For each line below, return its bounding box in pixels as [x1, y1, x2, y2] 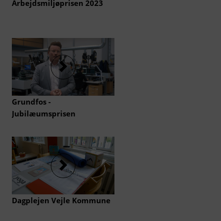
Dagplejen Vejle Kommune [12, 195, 110, 205]
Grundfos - [12, 97, 51, 107]
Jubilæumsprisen [12, 109, 75, 118]
